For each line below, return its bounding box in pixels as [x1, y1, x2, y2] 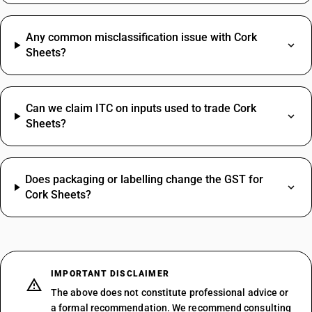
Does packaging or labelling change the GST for [25, 173, 264, 186]
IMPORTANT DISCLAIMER [51, 269, 169, 279]
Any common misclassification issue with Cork [26, 31, 258, 44]
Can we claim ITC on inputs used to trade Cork [26, 102, 257, 115]
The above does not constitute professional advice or [51, 287, 289, 298]
